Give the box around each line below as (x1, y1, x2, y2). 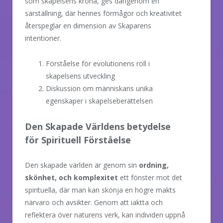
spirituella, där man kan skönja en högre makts (25, 185, 176, 195)
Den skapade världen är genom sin (25, 160, 139, 170)
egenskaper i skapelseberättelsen (46, 96, 153, 106)
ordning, (139, 160, 169, 170)
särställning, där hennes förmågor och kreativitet (25, 8, 182, 18)
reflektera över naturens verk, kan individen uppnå (25, 210, 185, 220)
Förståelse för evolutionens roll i (46, 58, 150, 68)
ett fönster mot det (118, 172, 182, 182)
